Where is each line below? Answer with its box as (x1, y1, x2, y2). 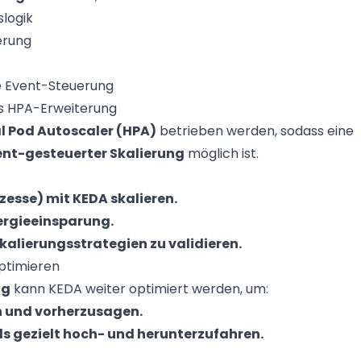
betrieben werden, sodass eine (156, 122, 354, 140)
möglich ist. (185, 144, 259, 163)
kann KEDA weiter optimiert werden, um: (10, 280, 268, 298)
